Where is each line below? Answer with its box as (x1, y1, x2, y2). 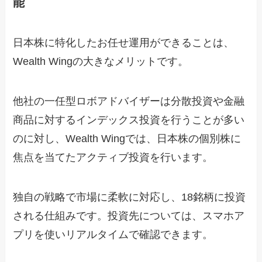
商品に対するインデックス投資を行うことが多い (13, 114, 245, 126)
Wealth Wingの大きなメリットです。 (13, 56, 189, 68)
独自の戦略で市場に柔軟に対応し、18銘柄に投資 (13, 191, 246, 204)
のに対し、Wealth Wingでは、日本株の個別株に (13, 133, 242, 145)
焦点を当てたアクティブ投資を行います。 (13, 151, 213, 164)
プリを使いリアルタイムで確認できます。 (13, 229, 213, 241)
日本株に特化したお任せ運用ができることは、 (13, 37, 235, 49)
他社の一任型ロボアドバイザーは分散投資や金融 (13, 95, 245, 108)
